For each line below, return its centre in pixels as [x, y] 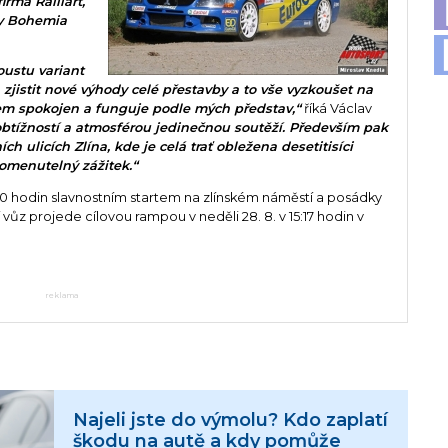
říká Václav [337, 109]
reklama [61, 295]
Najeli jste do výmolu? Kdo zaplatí [231, 420]
